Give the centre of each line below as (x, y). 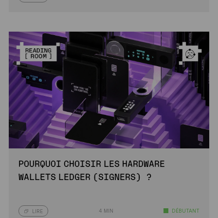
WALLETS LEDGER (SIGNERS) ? (85, 178)
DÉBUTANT (186, 211)
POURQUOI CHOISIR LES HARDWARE (91, 164)
